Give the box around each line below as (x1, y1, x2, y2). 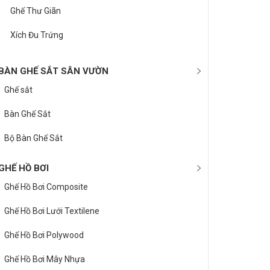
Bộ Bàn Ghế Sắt (4, 133, 63, 143)
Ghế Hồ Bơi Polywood (4, 230, 84, 240)
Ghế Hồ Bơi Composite (4, 182, 88, 192)
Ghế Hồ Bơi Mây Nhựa (4, 254, 85, 264)
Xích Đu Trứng (10, 30, 63, 40)
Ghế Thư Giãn (10, 6, 61, 16)
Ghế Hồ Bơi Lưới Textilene (4, 206, 99, 216)
